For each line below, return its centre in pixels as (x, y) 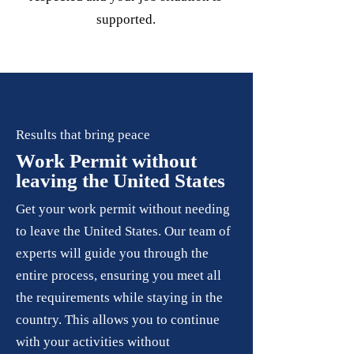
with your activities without (93, 342)
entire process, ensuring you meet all (119, 275)
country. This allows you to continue (118, 320)
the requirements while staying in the (119, 298)
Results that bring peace (83, 135)
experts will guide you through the (112, 253)
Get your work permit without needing (123, 209)
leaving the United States (121, 181)
